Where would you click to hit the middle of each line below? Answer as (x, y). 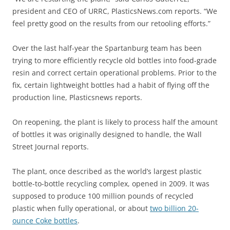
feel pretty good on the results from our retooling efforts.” (111, 23)
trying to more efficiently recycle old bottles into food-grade (114, 60)
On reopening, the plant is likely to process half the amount (115, 122)
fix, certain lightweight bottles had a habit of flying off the (111, 85)
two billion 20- (174, 208)
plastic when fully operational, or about (81, 208)
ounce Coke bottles (45, 221)
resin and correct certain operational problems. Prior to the (114, 73)
